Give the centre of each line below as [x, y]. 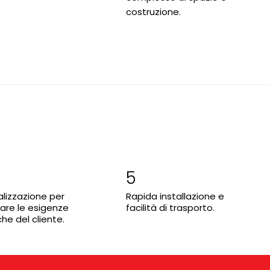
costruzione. [153, 11]
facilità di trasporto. [170, 207]
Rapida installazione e [175, 196]
